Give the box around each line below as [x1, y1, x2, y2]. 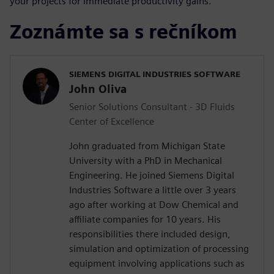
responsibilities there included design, [69, 228, 231, 240]
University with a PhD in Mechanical [69, 155, 222, 167]
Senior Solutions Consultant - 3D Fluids [69, 101, 235, 113]
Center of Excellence [69, 116, 154, 128]
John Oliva [69, 83, 127, 96]
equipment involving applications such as [69, 257, 245, 270]
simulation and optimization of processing [69, 243, 249, 255]
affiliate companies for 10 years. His [69, 213, 221, 226]
